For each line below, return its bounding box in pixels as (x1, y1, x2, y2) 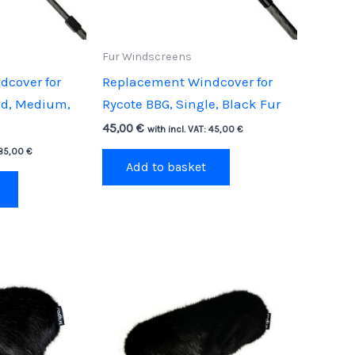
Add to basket (125, 158, 206, 174)
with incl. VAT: (147, 124, 208, 136)
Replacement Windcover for (101, 73, 273, 90)
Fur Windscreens (101, 50, 192, 64)
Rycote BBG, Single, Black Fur (101, 95, 281, 112)
